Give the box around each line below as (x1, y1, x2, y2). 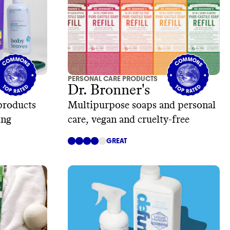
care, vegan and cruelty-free (68, 114, 189, 125)
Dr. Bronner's (68, 83, 150, 98)
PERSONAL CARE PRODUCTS (68, 74, 158, 84)
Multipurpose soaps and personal (68, 100, 216, 111)
